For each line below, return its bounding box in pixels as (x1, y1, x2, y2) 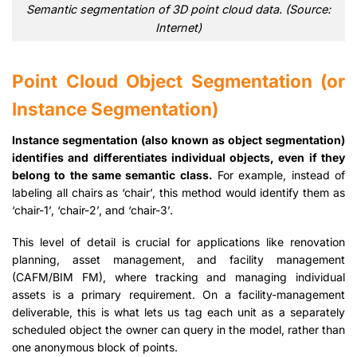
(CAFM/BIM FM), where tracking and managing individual (12, 270, 345, 284)
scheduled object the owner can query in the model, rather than (12, 323, 345, 337)
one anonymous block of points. (12, 340, 178, 355)
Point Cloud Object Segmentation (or (12, 70, 345, 92)
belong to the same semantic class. (12, 168, 213, 182)
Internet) (155, 21, 202, 35)
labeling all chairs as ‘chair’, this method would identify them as (12, 186, 345, 200)
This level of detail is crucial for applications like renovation (12, 235, 345, 249)
